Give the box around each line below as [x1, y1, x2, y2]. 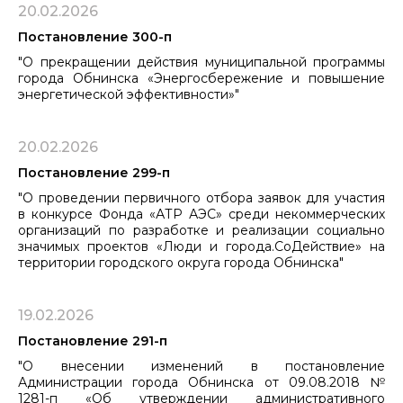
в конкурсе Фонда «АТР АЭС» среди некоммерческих [18, 205, 385, 222]
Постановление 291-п [18, 332, 167, 349]
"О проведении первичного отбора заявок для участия [18, 189, 385, 206]
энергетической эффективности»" [18, 85, 239, 103]
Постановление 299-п [18, 164, 170, 181]
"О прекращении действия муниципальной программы [18, 53, 385, 70]
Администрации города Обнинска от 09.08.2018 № [18, 373, 385, 390]
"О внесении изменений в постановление [18, 357, 385, 374]
